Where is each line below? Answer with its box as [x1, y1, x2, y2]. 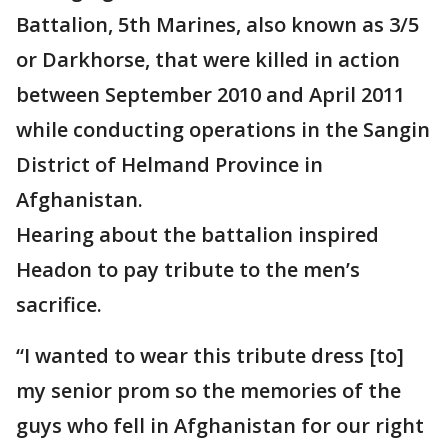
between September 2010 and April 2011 [16, 81, 405, 109]
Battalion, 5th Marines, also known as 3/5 [16, 11, 419, 39]
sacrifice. [16, 291, 102, 319]
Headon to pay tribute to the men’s [16, 256, 360, 284]
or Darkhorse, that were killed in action [16, 46, 400, 74]
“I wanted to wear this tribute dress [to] [16, 342, 404, 370]
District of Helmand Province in [16, 151, 323, 179]
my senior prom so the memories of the [16, 377, 401, 405]
